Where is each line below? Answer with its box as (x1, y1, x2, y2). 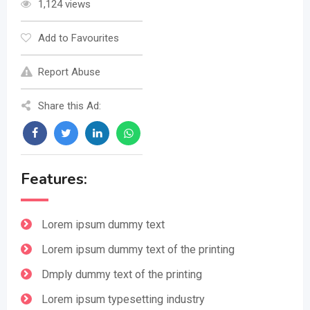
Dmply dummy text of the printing (42, 267, 202, 281)
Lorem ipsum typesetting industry (42, 292, 205, 306)
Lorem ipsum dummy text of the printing (42, 242, 235, 256)
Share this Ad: (38, 99, 101, 112)
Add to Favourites (38, 31, 119, 44)
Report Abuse (38, 65, 100, 78)
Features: (21, 168, 87, 190)
